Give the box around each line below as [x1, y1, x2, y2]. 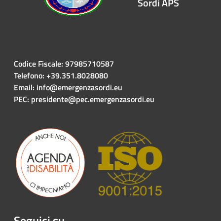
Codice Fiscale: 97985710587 [14, 57, 114, 70]
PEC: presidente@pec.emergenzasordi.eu [14, 93, 154, 105]
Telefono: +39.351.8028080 [14, 69, 108, 81]
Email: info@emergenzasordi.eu [14, 81, 124, 93]
